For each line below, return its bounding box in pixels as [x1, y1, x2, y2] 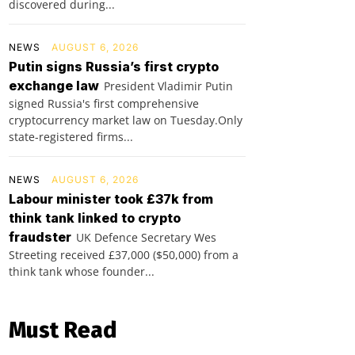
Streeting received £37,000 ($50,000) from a [9, 247, 239, 263]
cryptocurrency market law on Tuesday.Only [9, 113, 242, 128]
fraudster [9, 229, 71, 246]
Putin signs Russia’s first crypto [9, 59, 219, 75]
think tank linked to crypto [9, 210, 181, 227]
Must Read [9, 317, 116, 344]
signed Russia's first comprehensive [9, 96, 199, 112]
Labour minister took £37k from [9, 191, 213, 208]
